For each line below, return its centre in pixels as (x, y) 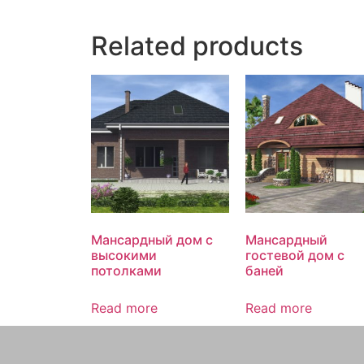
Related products (197, 46)
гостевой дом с (295, 256)
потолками (126, 271)
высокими (124, 256)
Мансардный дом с (152, 240)
